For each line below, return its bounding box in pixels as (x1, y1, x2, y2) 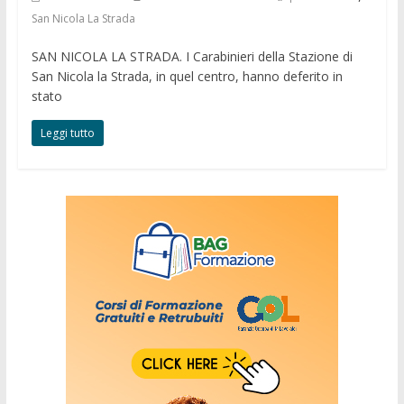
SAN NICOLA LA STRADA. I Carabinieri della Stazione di (31, 47, 353, 65)
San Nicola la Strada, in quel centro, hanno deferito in (31, 67, 343, 85)
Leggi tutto (40, 124, 95, 141)
